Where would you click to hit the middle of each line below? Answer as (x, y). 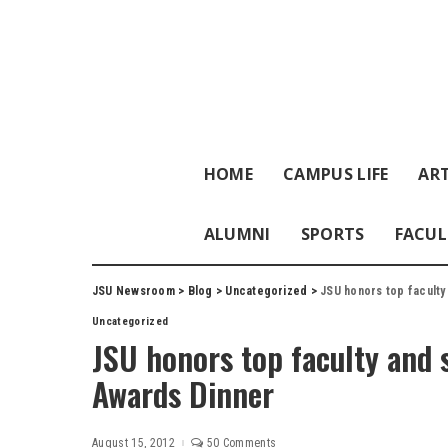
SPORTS (332, 234)
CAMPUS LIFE (335, 174)
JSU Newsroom (133, 291)
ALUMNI (237, 234)
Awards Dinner (183, 393)
